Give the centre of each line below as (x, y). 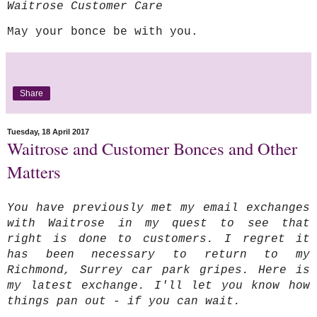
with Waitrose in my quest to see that (158, 224)
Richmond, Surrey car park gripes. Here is (158, 271)
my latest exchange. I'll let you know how (158, 286)
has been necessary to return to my (158, 255)
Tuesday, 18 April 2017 (48, 132)
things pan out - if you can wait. (124, 302)
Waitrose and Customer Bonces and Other (152, 148)
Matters (34, 171)
